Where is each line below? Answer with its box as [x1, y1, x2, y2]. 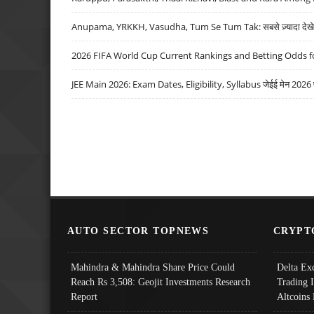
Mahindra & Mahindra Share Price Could [71, 261, 235, 273]
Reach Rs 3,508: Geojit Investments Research [71, 275, 250, 287]
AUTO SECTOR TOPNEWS [67, 224, 210, 236]
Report [71, 290, 97, 302]
